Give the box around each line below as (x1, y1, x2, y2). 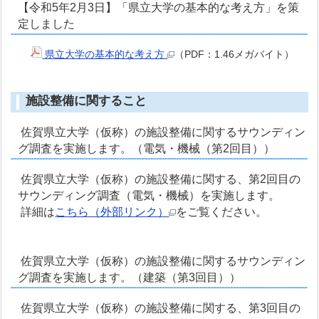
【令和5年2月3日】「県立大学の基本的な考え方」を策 (18, 1, 300, 14)
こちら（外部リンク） (55, 206, 169, 219)
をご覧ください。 (176, 206, 268, 219)
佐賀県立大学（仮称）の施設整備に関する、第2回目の (18, 173, 301, 186)
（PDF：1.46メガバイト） (174, 48, 295, 61)
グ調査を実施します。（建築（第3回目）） (18, 271, 241, 284)
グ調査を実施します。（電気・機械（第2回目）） (18, 142, 276, 155)
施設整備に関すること (26, 93, 147, 108)
